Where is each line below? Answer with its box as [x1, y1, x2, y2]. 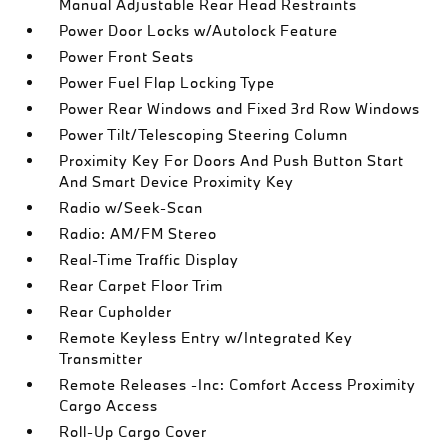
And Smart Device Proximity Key [59, 172, 295, 191]
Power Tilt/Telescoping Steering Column [59, 125, 349, 144]
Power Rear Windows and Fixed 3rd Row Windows [59, 99, 421, 118]
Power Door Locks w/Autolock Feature [59, 21, 339, 40]
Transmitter [59, 349, 144, 368]
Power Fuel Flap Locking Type [59, 73, 276, 92]
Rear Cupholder [59, 302, 173, 321]
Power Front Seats [59, 47, 195, 66]
